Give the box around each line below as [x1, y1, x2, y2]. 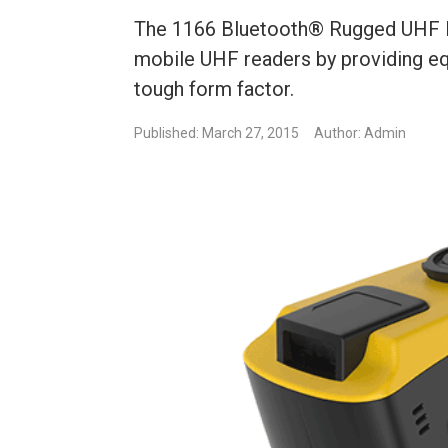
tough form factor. [134, 77, 295, 102]
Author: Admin [314, 125, 407, 142]
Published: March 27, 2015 [134, 125, 300, 142]
